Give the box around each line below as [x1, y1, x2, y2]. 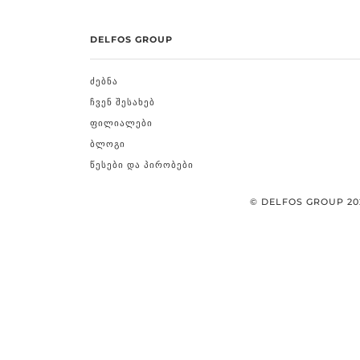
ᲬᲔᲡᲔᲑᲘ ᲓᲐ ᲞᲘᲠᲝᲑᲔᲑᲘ [90, 159, 194, 170]
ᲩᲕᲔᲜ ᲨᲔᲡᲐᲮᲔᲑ [90, 96, 155, 108]
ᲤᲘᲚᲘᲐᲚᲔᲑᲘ [90, 117, 153, 129]
